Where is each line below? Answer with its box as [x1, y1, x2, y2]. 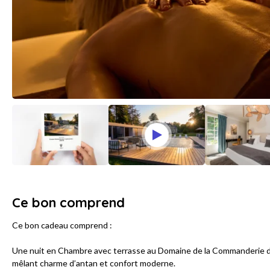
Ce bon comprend [12, 194, 125, 212]
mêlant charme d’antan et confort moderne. [12, 258, 175, 269]
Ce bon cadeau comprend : [12, 220, 112, 231]
